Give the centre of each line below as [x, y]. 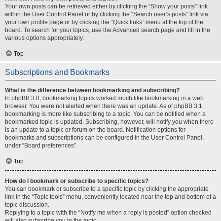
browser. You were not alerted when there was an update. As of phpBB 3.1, [104, 106]
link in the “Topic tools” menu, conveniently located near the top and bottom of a [110, 197]
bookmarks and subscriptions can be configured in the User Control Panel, [104, 138]
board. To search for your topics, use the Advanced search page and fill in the [108, 30]
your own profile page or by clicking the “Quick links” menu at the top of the [104, 22]
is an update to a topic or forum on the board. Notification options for [95, 130]
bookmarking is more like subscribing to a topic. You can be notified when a [105, 114]
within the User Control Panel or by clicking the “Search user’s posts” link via [107, 14]
